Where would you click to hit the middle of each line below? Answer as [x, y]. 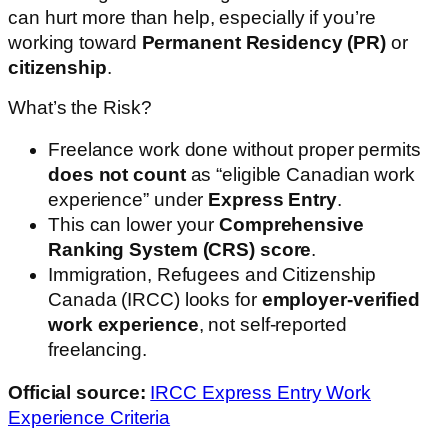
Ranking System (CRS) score [180, 249]
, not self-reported [272, 324]
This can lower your [133, 224]
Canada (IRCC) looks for [155, 299]
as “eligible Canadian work [300, 174]
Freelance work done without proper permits [234, 149]
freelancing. [97, 349]
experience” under [128, 199]
